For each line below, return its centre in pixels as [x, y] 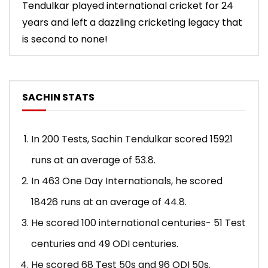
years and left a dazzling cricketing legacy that [132, 23]
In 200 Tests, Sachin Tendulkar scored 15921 [132, 139]
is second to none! [65, 39]
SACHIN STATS [58, 98]
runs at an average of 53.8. [93, 160]
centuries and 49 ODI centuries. [105, 244]
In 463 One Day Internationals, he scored [127, 181]
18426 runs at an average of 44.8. [109, 202]
